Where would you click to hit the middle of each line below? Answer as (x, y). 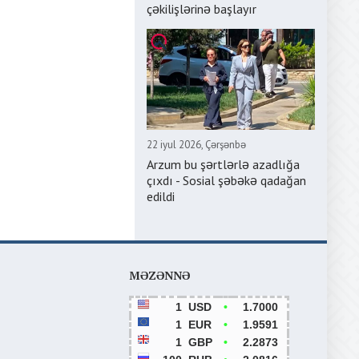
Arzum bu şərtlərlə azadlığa (223, 164)
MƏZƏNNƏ (160, 275)
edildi (161, 196)
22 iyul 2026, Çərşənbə (196, 145)
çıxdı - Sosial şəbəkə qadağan (226, 180)
